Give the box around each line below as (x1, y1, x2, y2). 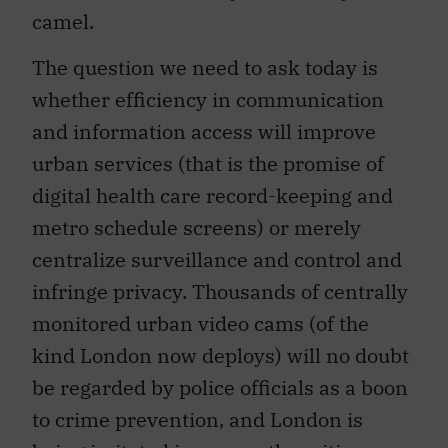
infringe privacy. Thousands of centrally (32, 268, 408, 296)
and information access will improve (32, 108, 376, 136)
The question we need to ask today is (32, 44, 378, 72)
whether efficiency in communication (32, 76, 384, 104)
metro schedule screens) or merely (32, 204, 361, 232)
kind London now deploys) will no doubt (32, 332, 409, 360)
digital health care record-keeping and (32, 172, 393, 200)
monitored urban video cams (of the (32, 300, 369, 328)
